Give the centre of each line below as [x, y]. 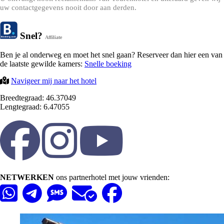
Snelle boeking [108, 64]
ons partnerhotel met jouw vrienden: [112, 177]
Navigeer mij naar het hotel [54, 81]
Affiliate [53, 37]
